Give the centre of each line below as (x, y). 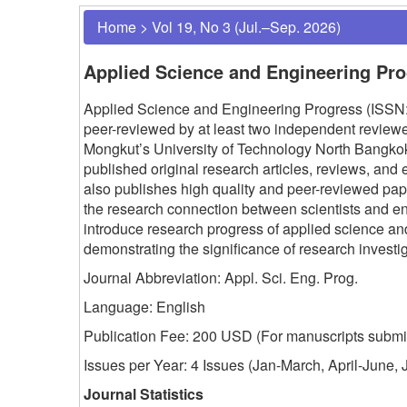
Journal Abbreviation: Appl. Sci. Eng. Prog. (221, 277)
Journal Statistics (144, 393)
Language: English (144, 306)
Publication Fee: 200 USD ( (172, 335)
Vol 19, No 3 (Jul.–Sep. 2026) (246, 26)
